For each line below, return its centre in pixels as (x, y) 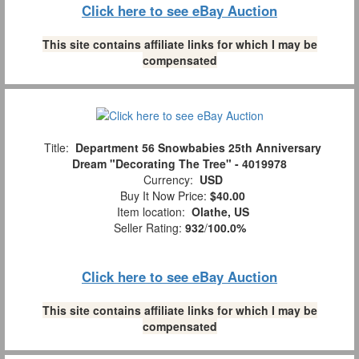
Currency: (168, 179)
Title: (56, 147)
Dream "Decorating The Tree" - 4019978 (179, 163)
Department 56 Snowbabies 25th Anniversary (198, 147)
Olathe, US (220, 211)
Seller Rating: (149, 227)
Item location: (151, 211)
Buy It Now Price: (162, 195)
